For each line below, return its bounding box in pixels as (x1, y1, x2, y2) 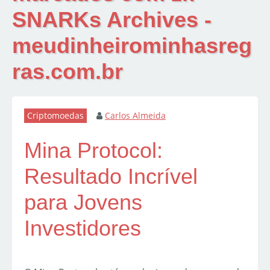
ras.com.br (12, 59, 123, 84)
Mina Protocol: (24, 138, 163, 163)
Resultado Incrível (24, 164, 198, 189)
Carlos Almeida (105, 110, 166, 122)
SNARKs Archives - (12, 7, 212, 33)
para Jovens (24, 190, 142, 215)
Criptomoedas (27, 110, 84, 122)
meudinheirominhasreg (12, 33, 252, 58)
